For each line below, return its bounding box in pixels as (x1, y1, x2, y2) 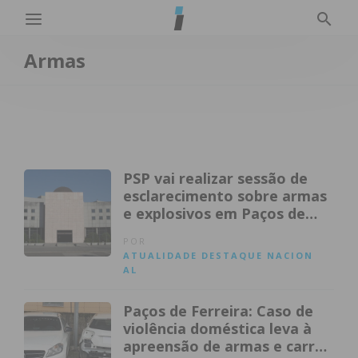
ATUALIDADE (123, 249, 198, 261)
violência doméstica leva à (123, 319, 312, 338)
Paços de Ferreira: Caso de (123, 301, 314, 320)
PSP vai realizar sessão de (123, 169, 308, 188)
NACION (267, 249, 314, 261)
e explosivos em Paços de (123, 204, 306, 223)
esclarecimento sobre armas (123, 186, 328, 205)
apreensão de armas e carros (123, 336, 332, 356)
